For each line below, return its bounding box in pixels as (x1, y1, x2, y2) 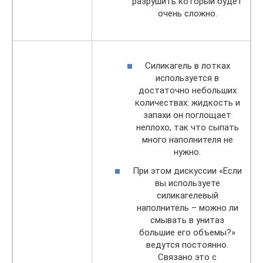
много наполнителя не (141, 134, 233, 146)
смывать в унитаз (150, 214, 224, 225)
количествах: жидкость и (134, 97, 240, 109)
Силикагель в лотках (144, 60, 230, 72)
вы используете (154, 177, 220, 188)
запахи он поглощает (143, 110, 231, 121)
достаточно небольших (138, 85, 237, 96)
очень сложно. (157, 8, 217, 19)
